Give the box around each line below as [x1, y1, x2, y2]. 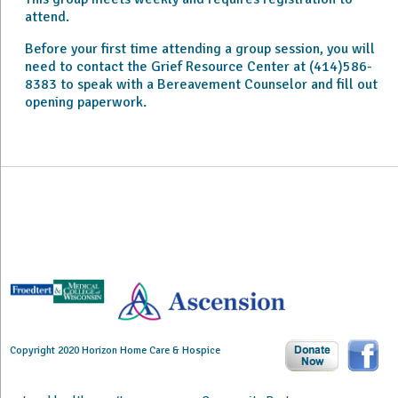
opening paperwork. [24, 93, 147, 111]
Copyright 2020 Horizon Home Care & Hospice [10, 344, 220, 358]
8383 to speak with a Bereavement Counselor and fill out [24, 76, 378, 93]
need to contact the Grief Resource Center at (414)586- [24, 58, 372, 76]
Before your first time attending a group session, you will [24, 40, 375, 58]
